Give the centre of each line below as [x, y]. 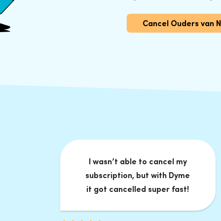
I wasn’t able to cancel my [138, 162]
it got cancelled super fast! [138, 189]
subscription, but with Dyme [138, 175]
